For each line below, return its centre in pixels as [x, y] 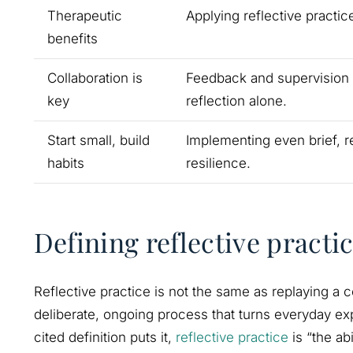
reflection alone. [236, 100]
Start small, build [98, 140]
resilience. [218, 163]
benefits [72, 38]
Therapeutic [84, 15]
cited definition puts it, [104, 338]
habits [65, 163]
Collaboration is [95, 78]
